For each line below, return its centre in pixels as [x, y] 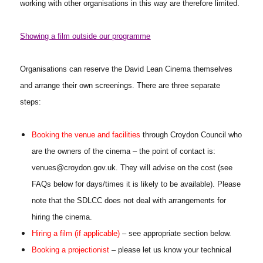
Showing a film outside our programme [85, 36]
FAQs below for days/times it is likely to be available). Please [136, 184]
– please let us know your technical [171, 250]
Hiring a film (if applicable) [76, 234]
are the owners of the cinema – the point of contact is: [124, 151]
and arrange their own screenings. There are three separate [120, 86]
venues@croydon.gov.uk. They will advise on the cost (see [132, 168]
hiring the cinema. [62, 217]
